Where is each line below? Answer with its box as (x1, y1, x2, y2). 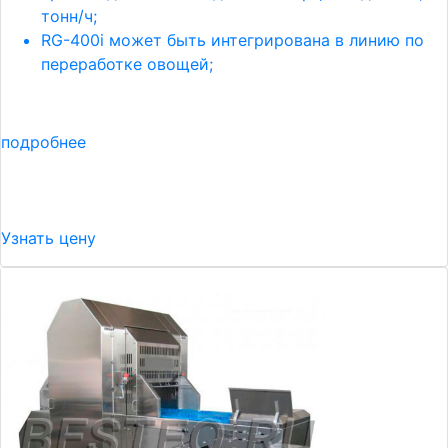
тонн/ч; (41, 6, 97, 26)
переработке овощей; (41, 54, 213, 74)
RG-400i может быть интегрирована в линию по (41, 30, 424, 50)
